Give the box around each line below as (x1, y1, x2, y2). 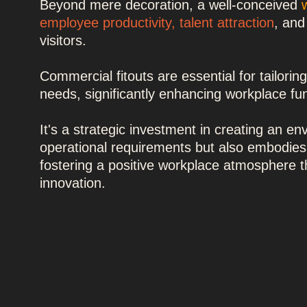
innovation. (40, 175, 106, 191)
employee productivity (40, 14, 172, 30)
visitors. (40, 32, 91, 48)
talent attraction (180, 14, 275, 30)
